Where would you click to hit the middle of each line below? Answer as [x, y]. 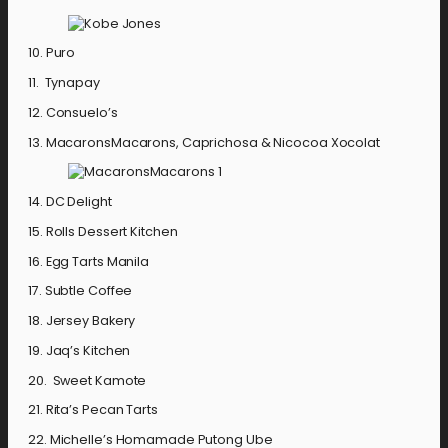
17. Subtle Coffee [80, 291]
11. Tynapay [64, 82]
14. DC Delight [70, 201]
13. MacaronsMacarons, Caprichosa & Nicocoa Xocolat [204, 142]
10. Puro [52, 53]
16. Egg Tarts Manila [88, 261]
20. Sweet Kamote [87, 380]
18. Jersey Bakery [82, 320]
